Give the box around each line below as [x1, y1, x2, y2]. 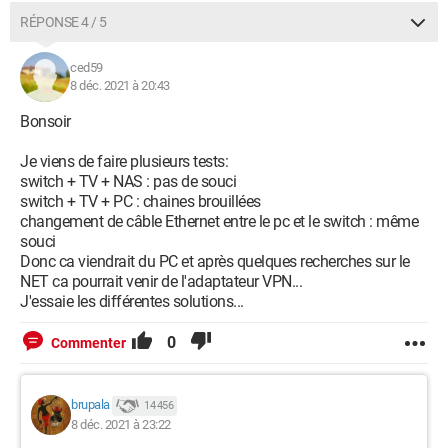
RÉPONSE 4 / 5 [20, 14, 107, 30]
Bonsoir [20, 112, 71, 131]
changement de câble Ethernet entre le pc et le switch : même [20, 212, 418, 231]
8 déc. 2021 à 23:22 [71, 417, 171, 432]
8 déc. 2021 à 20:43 [70, 78, 170, 93]
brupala [71, 397, 110, 413]
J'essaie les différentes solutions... [20, 292, 244, 311]
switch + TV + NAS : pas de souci [20, 172, 236, 191]
